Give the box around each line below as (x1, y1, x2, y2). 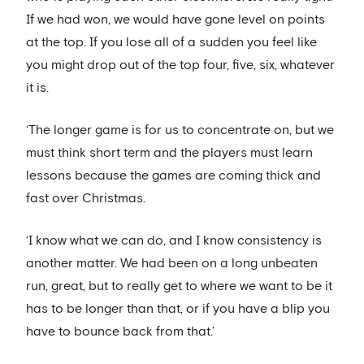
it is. (26, 81, 49, 95)
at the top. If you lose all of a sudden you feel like (26, 36, 317, 50)
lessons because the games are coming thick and (26, 169, 321, 183)
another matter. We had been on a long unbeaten (26, 257, 318, 271)
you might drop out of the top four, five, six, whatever (26, 58, 335, 72)
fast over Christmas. (26, 192, 145, 206)
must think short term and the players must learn (26, 146, 313, 160)
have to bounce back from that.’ (26, 325, 214, 339)
